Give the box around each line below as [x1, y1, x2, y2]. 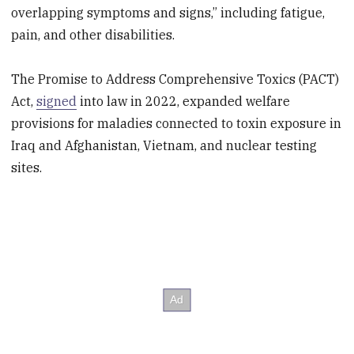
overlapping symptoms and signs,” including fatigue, [11, 4, 326, 21]
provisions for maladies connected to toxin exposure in [11, 115, 342, 132]
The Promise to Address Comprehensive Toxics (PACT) [11, 71, 340, 88]
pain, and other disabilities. [11, 26, 175, 43]
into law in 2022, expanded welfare [77, 93, 291, 110]
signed [36, 93, 77, 110]
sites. [11, 160, 43, 176]
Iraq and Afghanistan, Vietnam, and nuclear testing [11, 137, 318, 154]
